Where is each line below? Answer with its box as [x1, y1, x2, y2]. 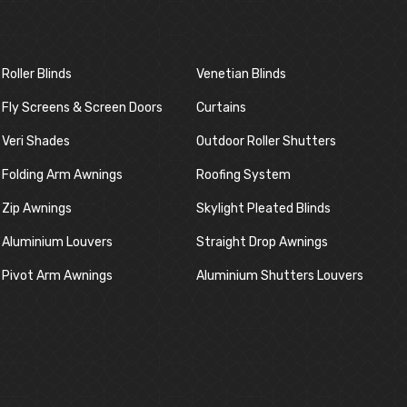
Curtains [195, 100, 246, 115]
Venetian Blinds [195, 66, 286, 82]
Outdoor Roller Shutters [195, 134, 336, 149]
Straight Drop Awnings [195, 234, 328, 250]
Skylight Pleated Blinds [195, 201, 331, 216]
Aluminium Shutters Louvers [195, 268, 363, 283]
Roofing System [195, 167, 291, 183]
